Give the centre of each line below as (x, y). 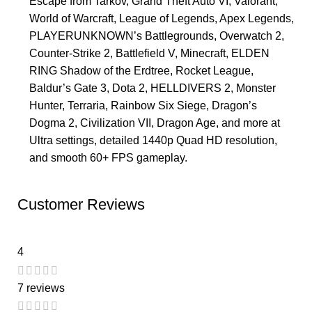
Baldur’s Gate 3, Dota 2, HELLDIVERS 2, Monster (153, 88)
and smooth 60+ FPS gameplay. (108, 158)
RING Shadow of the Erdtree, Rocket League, (141, 71)
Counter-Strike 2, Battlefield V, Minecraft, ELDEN (149, 54)
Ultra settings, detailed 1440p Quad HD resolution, (153, 141)
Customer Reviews (81, 205)
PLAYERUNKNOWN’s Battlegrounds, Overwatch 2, (157, 36)
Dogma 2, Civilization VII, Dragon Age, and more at (155, 123)
